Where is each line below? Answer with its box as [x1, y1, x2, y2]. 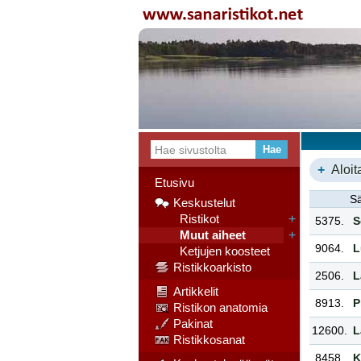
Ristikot [173, 212, 219, 226]
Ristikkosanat [173, 333, 245, 346]
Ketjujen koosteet [173, 244, 270, 258]
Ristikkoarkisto [173, 260, 251, 274]
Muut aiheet [173, 228, 246, 242]
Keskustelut [173, 196, 235, 210]
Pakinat [173, 317, 213, 330]
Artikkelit [173, 284, 218, 298]
